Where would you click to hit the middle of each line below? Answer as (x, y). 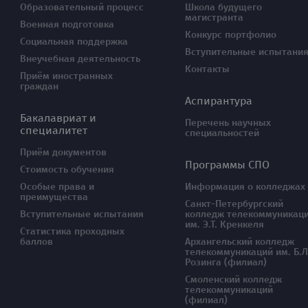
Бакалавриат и (58, 118)
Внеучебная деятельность (80, 59)
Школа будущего (223, 7)
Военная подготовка (67, 24)
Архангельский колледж (240, 242)
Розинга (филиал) (226, 262)
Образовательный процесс (82, 7)
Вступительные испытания (82, 214)
